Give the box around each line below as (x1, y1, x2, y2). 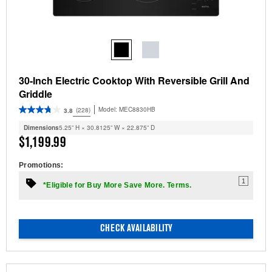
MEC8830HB (119, 104, 155, 114)
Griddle (19, 87, 52, 101)
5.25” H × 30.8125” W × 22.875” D (59, 123, 155, 132)
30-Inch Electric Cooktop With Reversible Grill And (19, 73, 250, 88)
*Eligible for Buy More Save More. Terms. (43, 181, 192, 190)
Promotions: (19, 161, 64, 170)
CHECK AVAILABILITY (100, 225, 172, 234)
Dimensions (24, 123, 59, 132)
